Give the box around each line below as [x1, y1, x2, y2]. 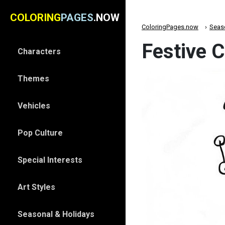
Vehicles [18, 101, 50, 110]
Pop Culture [18, 128, 63, 138]
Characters [18, 47, 61, 56]
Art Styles [18, 182, 55, 192]
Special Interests [18, 155, 82, 165]
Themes [18, 74, 49, 83]
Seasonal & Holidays [18, 209, 94, 219]
